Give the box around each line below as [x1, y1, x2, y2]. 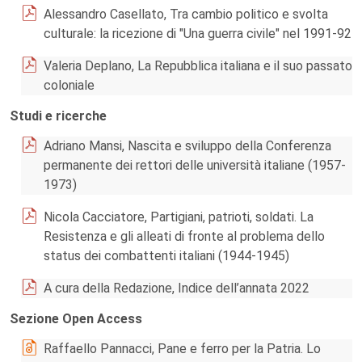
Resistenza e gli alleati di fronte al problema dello [44, 229, 325, 244]
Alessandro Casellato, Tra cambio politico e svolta [44, 6, 328, 22]
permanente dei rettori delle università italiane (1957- [44, 158, 346, 173]
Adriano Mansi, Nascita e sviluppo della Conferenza [44, 138, 331, 154]
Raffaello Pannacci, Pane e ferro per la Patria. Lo [44, 341, 321, 356]
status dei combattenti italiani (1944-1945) [44, 248, 289, 263]
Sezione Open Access [10, 311, 142, 326]
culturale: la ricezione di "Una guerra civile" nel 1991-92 [44, 26, 351, 41]
